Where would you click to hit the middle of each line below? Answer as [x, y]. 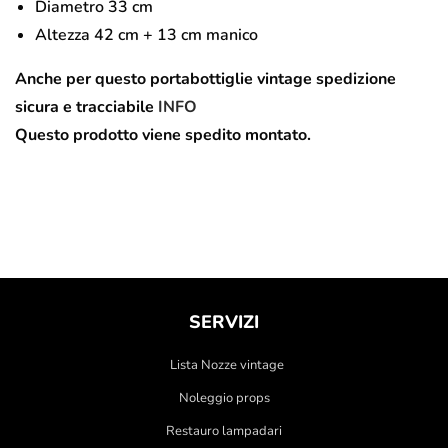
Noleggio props [224, 397]
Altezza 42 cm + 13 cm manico [146, 34]
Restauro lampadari [224, 430]
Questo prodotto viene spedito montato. [163, 134]
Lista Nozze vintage [226, 364]
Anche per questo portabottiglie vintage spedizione [205, 78]
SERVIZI [224, 321]
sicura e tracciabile [86, 106]
